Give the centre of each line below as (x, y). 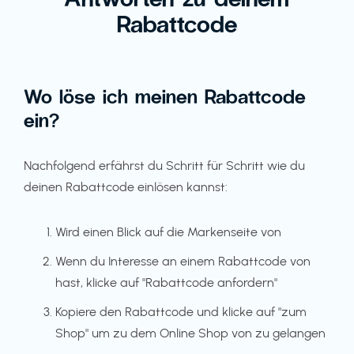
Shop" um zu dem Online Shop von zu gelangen (190, 333)
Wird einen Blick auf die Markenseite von (168, 232)
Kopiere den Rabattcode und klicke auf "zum (181, 312)
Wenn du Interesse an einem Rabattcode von (183, 261)
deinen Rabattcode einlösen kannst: (126, 187)
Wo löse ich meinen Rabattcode (165, 96)
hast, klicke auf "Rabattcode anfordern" (166, 282)
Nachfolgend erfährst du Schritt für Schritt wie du (164, 166)
